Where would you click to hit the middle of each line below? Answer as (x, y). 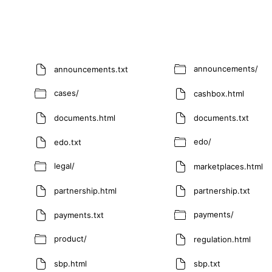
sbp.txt (207, 263)
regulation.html (222, 239)
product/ (70, 239)
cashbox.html (219, 93)
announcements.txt (91, 69)
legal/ (64, 166)
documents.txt (221, 117)
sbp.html (70, 263)
